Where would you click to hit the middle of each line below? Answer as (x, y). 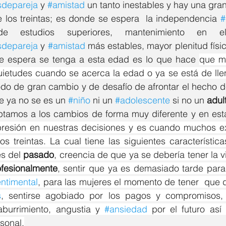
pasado (39, 155)
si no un (188, 100)
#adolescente (143, 100)
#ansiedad (126, 209)
